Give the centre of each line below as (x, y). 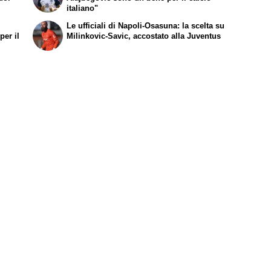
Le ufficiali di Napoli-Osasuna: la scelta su (146, 26)
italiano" (83, 8)
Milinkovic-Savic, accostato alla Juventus (144, 36)
